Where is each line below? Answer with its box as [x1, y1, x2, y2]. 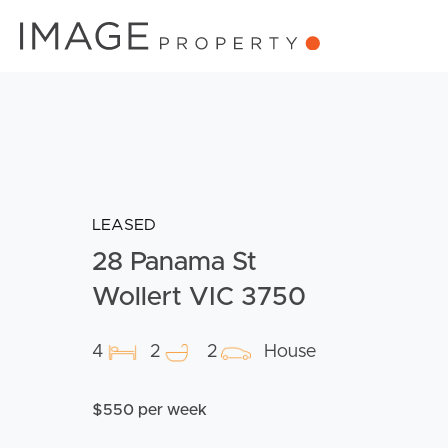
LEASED [92, 217, 156, 234]
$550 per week [92, 402, 207, 419]
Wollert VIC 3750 [92, 284, 306, 311]
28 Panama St [92, 249, 257, 276]
